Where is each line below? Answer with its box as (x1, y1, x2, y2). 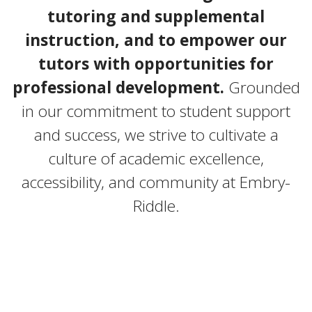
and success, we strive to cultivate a (33, 124, 279, 146)
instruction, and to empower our (25, 29, 287, 52)
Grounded (224, 77, 300, 99)
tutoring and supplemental (47, 6, 265, 28)
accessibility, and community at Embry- (22, 171, 290, 194)
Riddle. (132, 195, 180, 217)
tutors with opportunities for (38, 53, 274, 75)
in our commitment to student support (22, 100, 290, 123)
